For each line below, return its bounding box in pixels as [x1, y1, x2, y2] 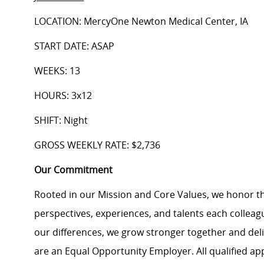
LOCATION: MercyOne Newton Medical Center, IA [34, 15, 248, 28]
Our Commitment [34, 163, 113, 177]
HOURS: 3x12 [34, 89, 92, 103]
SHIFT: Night [34, 114, 88, 127]
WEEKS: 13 [34, 64, 80, 78]
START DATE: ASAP [34, 39, 116, 53]
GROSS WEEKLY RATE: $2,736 [34, 138, 160, 152]
